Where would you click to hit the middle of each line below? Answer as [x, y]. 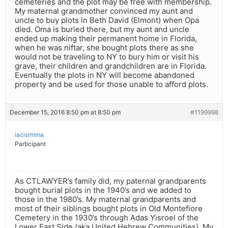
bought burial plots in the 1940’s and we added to [103, 190]
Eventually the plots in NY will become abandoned [105, 75]
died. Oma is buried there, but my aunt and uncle [102, 30]
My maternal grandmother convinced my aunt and [104, 11]
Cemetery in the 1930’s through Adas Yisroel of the [107, 218]
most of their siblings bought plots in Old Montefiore [109, 209]
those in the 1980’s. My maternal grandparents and [105, 199]
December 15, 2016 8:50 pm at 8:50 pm [65, 112]
